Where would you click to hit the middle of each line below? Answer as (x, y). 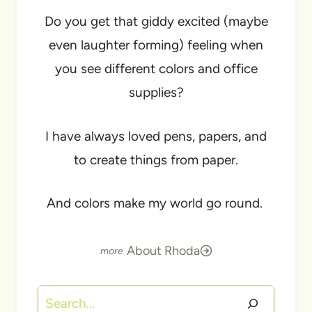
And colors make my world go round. (156, 203)
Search (57, 297)
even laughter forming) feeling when (156, 45)
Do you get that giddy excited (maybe (156, 22)
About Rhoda (163, 250)
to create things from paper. (156, 159)
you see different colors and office (156, 69)
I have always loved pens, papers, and (156, 136)
